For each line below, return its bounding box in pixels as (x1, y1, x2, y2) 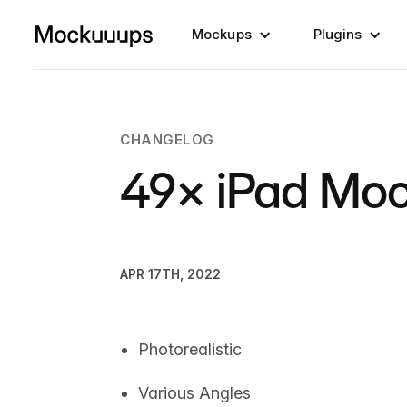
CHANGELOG (120, 131, 214, 148)
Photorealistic (138, 340, 242, 359)
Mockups (192, 25, 252, 43)
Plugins (313, 25, 362, 43)
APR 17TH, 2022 (120, 266, 221, 282)
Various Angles (138, 383, 251, 402)
